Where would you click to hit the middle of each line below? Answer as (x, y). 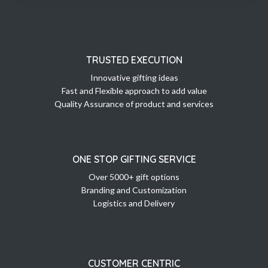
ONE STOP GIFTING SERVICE (134, 159)
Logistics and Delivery (134, 203)
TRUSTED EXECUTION (134, 60)
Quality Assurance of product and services (134, 104)
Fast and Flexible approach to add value (134, 91)
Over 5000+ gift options (134, 177)
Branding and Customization (134, 190)
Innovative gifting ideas (134, 78)
